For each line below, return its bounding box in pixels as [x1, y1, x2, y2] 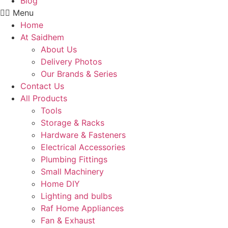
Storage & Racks [41, 118, 104, 128]
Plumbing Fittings [41, 154, 107, 164]
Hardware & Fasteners [41, 130, 126, 140]
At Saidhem [20, 32, 64, 42]
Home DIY [41, 179, 80, 189]
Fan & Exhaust [41, 215, 95, 225]
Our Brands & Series [41, 69, 117, 79]
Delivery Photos [41, 56, 102, 67]
